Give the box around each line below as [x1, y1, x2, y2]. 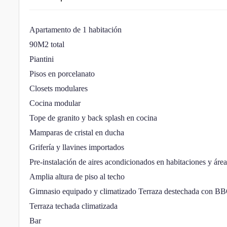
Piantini [29, 55, 54, 63]
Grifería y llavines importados [29, 143, 124, 152]
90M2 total [29, 40, 64, 49]
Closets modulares [29, 84, 88, 93]
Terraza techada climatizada [29, 202, 118, 210]
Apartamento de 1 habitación [29, 25, 122, 34]
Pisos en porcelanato [29, 69, 95, 78]
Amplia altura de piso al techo [29, 172, 125, 181]
